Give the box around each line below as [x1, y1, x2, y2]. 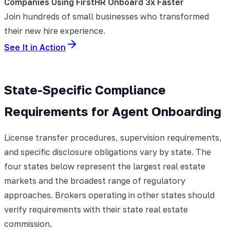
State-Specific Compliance [4, 82, 166, 97]
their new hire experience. [4, 25, 105, 36]
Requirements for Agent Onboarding [4, 103, 221, 119]
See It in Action [4, 42, 66, 52]
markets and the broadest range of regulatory [4, 175, 185, 186]
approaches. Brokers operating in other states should [4, 189, 215, 200]
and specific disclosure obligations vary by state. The [4, 146, 211, 157]
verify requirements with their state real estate [4, 204, 188, 215]
